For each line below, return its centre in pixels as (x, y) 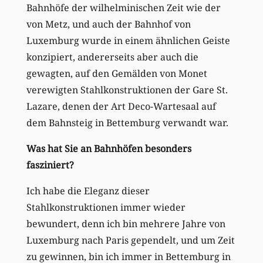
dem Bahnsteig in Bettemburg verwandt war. (127, 123)
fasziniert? (53, 165)
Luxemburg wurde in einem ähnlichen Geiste (128, 41)
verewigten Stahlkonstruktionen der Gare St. (127, 90)
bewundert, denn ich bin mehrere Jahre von (126, 224)
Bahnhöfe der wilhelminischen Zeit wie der (123, 8)
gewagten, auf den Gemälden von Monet (117, 74)
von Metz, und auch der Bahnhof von (108, 24)
